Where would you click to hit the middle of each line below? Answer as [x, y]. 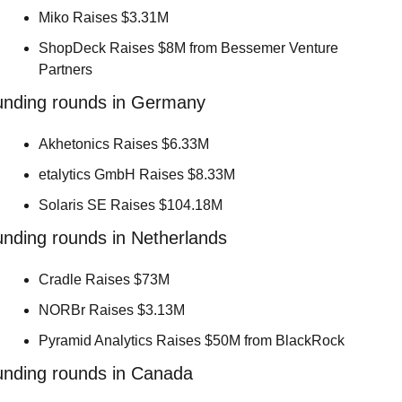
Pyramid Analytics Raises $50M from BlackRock [193, 341]
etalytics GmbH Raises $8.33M [139, 175]
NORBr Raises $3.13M [114, 310]
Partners [67, 70]
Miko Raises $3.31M [105, 18]
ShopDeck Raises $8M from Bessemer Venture [188, 48]
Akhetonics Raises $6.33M [126, 144]
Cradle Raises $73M [106, 280]
